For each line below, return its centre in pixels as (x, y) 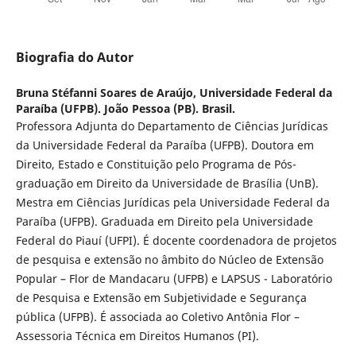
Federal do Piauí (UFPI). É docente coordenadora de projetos (176, 241)
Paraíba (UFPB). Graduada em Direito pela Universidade (164, 222)
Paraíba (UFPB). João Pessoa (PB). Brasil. (125, 109)
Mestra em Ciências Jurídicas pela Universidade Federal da (172, 203)
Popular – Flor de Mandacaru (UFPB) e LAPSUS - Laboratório (174, 279)
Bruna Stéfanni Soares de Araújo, (107, 93)
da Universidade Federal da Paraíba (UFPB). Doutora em (164, 145)
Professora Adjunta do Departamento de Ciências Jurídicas (172, 126)
